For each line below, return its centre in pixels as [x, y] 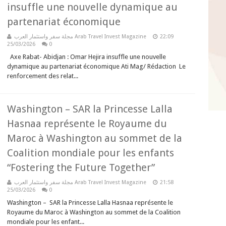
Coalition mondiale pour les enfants [91, 153]
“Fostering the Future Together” [81, 167]
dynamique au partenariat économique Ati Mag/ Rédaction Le [96, 66]
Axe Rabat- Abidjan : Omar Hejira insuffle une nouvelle [87, 57]
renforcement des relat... [43, 76]
